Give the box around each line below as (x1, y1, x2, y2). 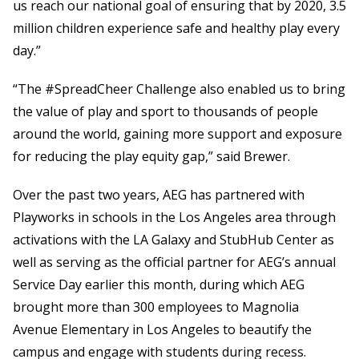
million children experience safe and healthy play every (13, 18, 340, 37)
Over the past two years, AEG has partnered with (13, 185, 305, 204)
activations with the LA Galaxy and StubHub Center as (13, 230, 334, 248)
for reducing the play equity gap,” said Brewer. (13, 147, 290, 165)
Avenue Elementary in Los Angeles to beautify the (13, 320, 312, 338)
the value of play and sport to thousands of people (13, 102, 318, 120)
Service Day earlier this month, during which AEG (13, 275, 305, 293)
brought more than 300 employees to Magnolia (13, 297, 299, 316)
